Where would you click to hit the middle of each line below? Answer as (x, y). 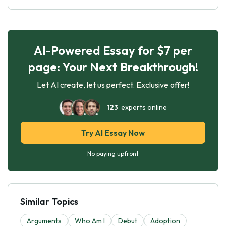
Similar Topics (49, 201)
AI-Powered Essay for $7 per (113, 50)
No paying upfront (113, 153)
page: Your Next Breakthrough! (113, 66)
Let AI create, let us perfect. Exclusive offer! (113, 84)
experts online (143, 107)
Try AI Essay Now (113, 132)
